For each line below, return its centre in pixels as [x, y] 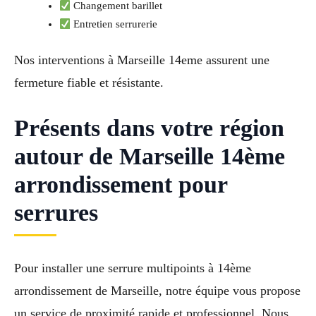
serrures [56, 213]
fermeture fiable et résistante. [89, 83]
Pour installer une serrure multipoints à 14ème [133, 268]
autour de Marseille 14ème [150, 157]
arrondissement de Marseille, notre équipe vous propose [157, 290]
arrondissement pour [121, 185]
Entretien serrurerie [114, 24]
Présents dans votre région [149, 128]
